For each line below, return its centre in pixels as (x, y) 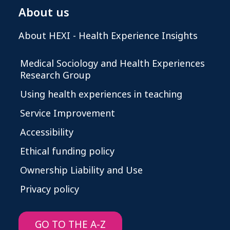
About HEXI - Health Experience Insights (108, 36)
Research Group (55, 76)
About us (44, 13)
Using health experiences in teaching (101, 95)
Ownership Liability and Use (81, 171)
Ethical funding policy (67, 152)
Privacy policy (50, 190)
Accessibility (47, 133)
